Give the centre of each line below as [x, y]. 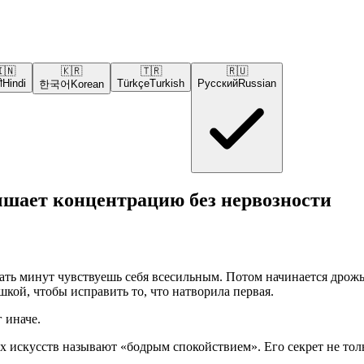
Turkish [167, 83]
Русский [218, 83]
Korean [87, 84]
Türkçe [133, 83]
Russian [257, 83]
